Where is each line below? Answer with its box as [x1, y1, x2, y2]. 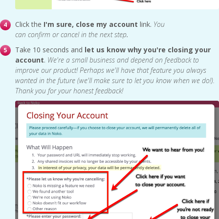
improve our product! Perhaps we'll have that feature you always [15, 65, 206, 75]
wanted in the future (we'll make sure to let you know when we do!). [15, 75, 215, 85]
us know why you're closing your [94, 44, 211, 54]
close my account [76, 19, 138, 29]
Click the [15, 19, 44, 29]
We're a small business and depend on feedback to [45, 55, 199, 65]
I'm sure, [44, 19, 74, 29]
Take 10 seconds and [15, 44, 85, 54]
